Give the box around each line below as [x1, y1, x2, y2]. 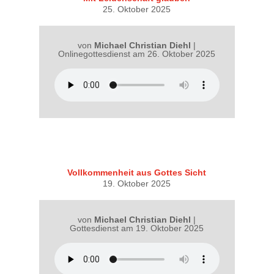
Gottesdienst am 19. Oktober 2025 [70, 223, 204, 233]
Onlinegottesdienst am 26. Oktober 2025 [58, 48, 216, 59]
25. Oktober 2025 [103, 4, 171, 14]
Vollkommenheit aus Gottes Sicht [67, 167, 207, 177]
